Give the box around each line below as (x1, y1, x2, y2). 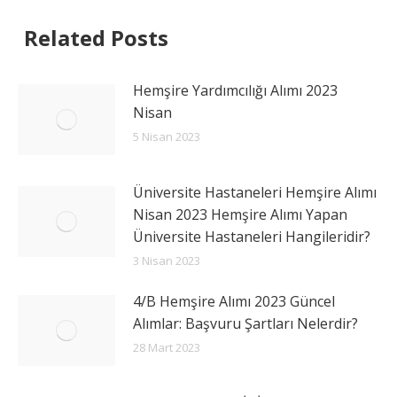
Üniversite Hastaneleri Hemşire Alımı (133, 182, 377, 202)
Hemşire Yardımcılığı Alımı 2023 (133, 80, 338, 100)
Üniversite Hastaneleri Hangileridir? (133, 226, 370, 246)
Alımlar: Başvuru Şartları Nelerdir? (133, 313, 358, 333)
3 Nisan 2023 (133, 252, 200, 269)
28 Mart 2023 (133, 339, 200, 355)
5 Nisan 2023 (133, 128, 200, 144)
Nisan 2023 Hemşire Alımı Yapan (133, 204, 347, 224)
